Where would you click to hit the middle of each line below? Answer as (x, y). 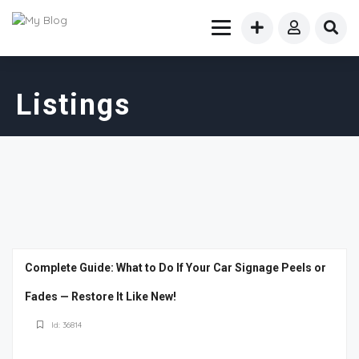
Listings (73, 105)
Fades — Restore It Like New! (101, 296)
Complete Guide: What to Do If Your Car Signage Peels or (175, 268)
